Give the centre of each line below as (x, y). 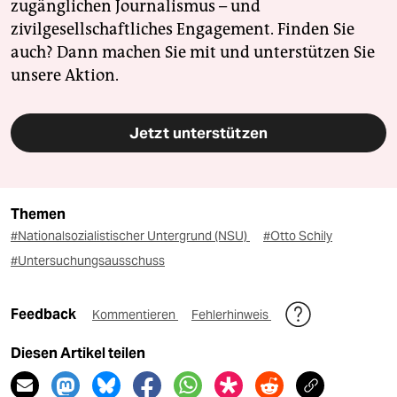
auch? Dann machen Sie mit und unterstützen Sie (193, 53)
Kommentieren (135, 315)
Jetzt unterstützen (198, 133)
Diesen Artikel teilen (78, 354)
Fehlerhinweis (231, 315)
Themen (38, 214)
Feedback (45, 315)
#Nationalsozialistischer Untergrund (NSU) (130, 236)
